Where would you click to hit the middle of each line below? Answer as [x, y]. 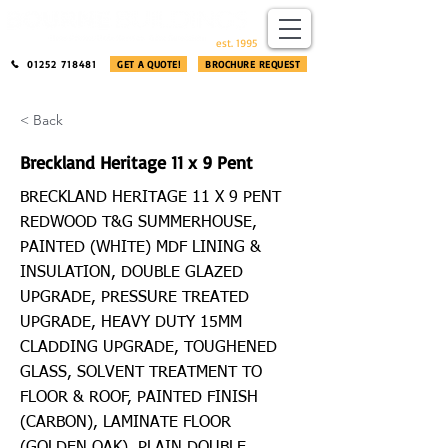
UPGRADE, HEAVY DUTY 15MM [131, 323]
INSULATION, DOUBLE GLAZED [131, 273]
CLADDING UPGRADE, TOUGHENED [148, 348]
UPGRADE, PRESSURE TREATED [134, 298]
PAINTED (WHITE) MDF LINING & [140, 248]
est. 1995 [236, 43]
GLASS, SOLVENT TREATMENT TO [141, 373]
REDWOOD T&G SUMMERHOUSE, [138, 223]
